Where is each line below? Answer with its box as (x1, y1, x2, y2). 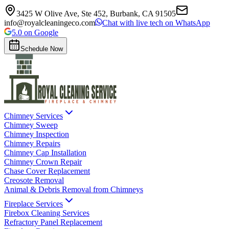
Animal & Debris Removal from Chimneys (4, 185, 143, 194)
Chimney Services (4, 111, 63, 120)
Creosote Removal (4, 176, 64, 185)
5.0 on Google (12, 28, 58, 37)
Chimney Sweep (4, 121, 58, 129)
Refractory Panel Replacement (4, 218, 102, 226)
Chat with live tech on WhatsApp (102, 18, 210, 27)
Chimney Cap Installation (4, 148, 86, 157)
